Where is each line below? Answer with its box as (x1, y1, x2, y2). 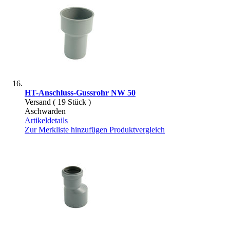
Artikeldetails (25, 116, 68, 125)
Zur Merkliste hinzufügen (25, 125, 107, 134)
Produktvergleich (109, 125, 165, 134)
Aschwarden (25, 106, 66, 116)
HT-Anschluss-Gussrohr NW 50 (25, 88, 136, 97)
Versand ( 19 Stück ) (25, 97, 91, 106)
